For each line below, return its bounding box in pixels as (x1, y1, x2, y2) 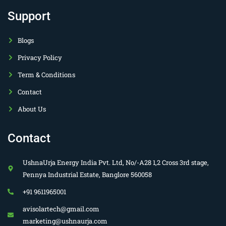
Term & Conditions (18, 70, 75, 79)
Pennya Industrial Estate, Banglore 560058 (23, 169, 152, 179)
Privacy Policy (18, 52, 62, 62)
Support (8, 9, 50, 23)
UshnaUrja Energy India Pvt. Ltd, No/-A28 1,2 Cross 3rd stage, (23, 157, 209, 167)
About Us (18, 104, 46, 114)
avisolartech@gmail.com (23, 204, 99, 213)
